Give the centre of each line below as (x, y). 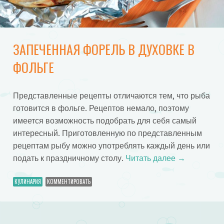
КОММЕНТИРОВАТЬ (68, 182)
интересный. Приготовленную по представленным (107, 133)
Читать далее (151, 158)
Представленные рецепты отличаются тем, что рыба (111, 95)
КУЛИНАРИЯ (27, 182)
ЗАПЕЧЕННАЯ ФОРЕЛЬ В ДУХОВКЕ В (103, 49)
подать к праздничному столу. (69, 158)
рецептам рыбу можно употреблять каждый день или (111, 145)
